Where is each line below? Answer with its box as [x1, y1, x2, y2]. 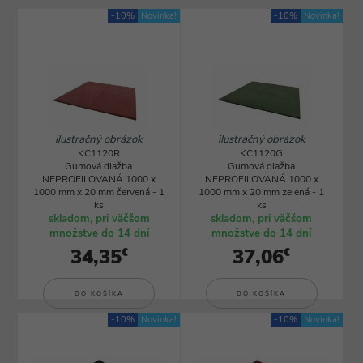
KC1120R [77, 147, 120, 160]
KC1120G [240, 147, 283, 160]
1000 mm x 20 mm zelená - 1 [199, 186, 324, 199]
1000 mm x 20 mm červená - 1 [32, 186, 164, 199]
